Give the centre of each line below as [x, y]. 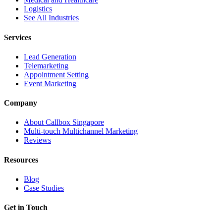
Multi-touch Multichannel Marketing [81, 131]
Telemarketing [46, 65]
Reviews [37, 140]
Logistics [38, 9]
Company [21, 103]
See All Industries [51, 18]
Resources [21, 160]
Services [18, 37]
